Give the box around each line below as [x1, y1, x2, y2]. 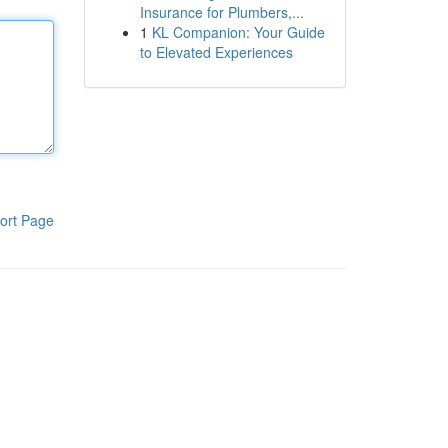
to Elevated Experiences [139, 42, 293, 62]
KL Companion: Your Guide [151, 22, 325, 42]
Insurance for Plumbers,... [139, 2, 304, 22]
